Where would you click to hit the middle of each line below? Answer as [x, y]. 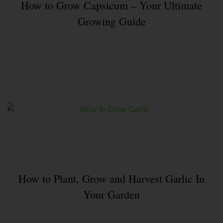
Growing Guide [111, 21]
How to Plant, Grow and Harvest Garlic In [111, 179]
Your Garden [111, 195]
